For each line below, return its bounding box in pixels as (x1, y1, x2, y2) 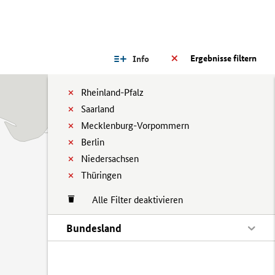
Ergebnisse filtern (190, 53, 257, 64)
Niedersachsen (81, 153, 139, 165)
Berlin (81, 136, 104, 148)
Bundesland (66, 222, 122, 234)
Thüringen (81, 169, 122, 181)
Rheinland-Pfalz (81, 87, 144, 98)
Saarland (81, 103, 114, 115)
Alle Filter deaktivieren (80, 194, 183, 206)
